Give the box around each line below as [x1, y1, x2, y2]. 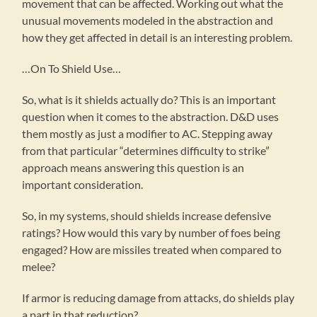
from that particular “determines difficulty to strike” [22, 144, 270, 158]
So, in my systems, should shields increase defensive [22, 209, 272, 223]
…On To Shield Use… [22, 62, 122, 76]
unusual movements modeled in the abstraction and [22, 13, 274, 28]
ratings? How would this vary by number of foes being [22, 226, 281, 240]
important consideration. [22, 178, 144, 192]
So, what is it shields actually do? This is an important [22, 93, 277, 107]
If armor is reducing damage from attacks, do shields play [22, 291, 295, 305]
